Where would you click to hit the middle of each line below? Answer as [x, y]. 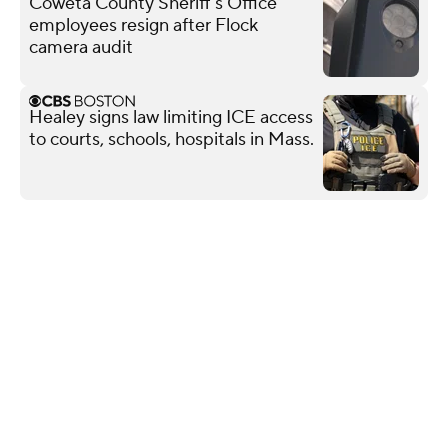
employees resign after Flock [143, 25]
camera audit [81, 47]
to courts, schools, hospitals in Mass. [171, 139]
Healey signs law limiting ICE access [171, 117]
